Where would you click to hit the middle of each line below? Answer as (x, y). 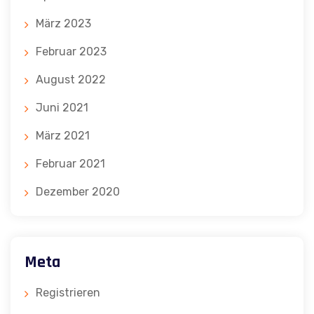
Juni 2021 (62, 107)
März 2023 (63, 23)
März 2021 (63, 135)
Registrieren (68, 292)
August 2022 (71, 79)
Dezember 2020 (78, 191)
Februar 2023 (71, 51)
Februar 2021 (70, 163)
